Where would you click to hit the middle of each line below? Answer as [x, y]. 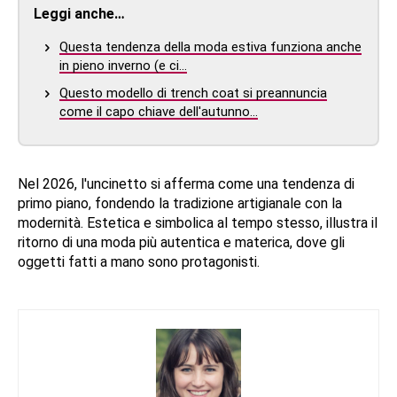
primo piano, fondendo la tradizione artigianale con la [180, 203]
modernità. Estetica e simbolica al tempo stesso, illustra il [198, 222]
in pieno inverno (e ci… [123, 65]
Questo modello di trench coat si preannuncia [193, 93]
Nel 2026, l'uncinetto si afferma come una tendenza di [186, 183]
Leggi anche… [79, 13]
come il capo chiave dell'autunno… [159, 111]
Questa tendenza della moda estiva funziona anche [210, 47]
